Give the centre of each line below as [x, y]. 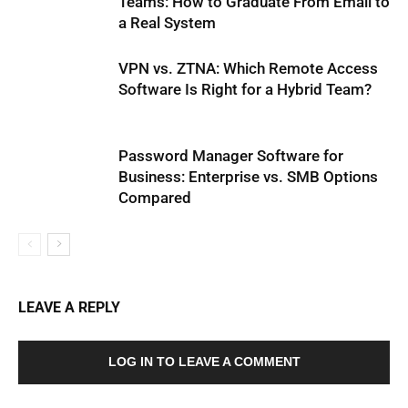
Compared [155, 197]
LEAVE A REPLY [69, 307]
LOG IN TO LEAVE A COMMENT [204, 361]
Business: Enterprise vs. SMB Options [248, 176]
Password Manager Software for [231, 155]
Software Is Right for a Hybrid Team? [245, 89]
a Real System [167, 22]
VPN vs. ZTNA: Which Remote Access [248, 68]
